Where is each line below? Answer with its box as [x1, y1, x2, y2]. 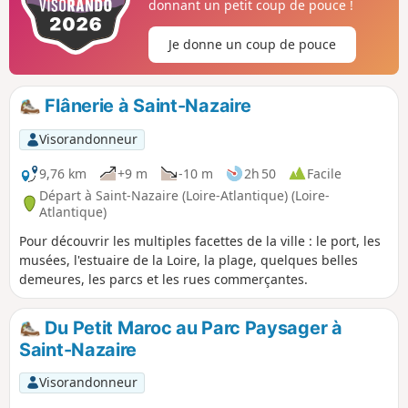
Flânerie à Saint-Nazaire [40, 95, 251, 117]
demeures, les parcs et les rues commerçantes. [19, 270, 308, 289]
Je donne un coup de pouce [168, 36, 336, 54]
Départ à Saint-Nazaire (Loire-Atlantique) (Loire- [39, 186, 330, 204]
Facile [307, 164, 342, 182]
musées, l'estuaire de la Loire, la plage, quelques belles [19, 251, 358, 270]
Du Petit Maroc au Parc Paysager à [40, 317, 342, 340]
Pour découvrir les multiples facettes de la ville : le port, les [19, 232, 381, 250]
